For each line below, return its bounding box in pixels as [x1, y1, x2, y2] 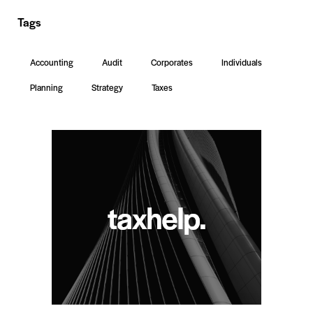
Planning [30, 80, 63, 94]
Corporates [151, 55, 193, 68]
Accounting [30, 55, 73, 68]
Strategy [92, 80, 123, 94]
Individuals [221, 55, 262, 68]
